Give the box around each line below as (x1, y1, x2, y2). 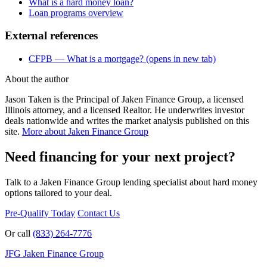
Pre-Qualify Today (5, 208, 75, 218)
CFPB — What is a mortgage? (29, 54, 144, 64)
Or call (5, 228, 33, 238)
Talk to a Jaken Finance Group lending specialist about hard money (5, 177, 257, 187)
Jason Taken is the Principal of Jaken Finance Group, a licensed (5, 94, 244, 105)
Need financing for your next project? (5, 149, 235, 165)
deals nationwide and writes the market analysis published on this (5, 116, 249, 126)
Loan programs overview (29, 7, 123, 18)
